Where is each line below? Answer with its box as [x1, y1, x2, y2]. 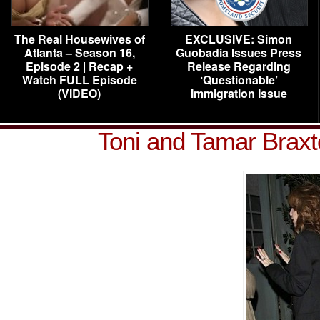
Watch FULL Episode [21, 71, 137, 88]
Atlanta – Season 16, [24, 44, 135, 61]
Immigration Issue [190, 85, 287, 101]
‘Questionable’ [199, 71, 278, 88]
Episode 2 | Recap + [26, 58, 133, 74]
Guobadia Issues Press [176, 44, 301, 61]
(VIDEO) [58, 85, 101, 101]
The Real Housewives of [14, 31, 145, 47]
